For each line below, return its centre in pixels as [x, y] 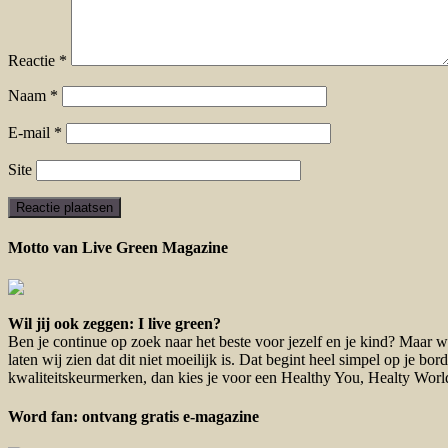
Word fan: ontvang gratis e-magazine [133, 417]
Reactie [33, 61]
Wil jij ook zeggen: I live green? [114, 323]
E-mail [31, 133]
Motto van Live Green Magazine [118, 248]
